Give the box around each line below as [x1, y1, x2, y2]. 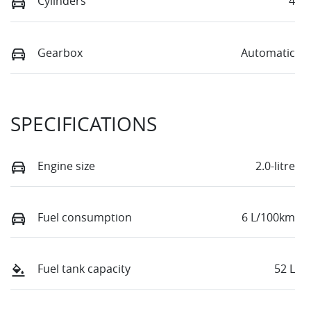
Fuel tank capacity [37, 261, 131, 277]
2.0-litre [255, 158, 295, 174]
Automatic [241, 44, 295, 60]
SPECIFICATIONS [10, 110, 157, 137]
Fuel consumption [37, 210, 132, 226]
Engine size [37, 158, 95, 174]
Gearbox [37, 44, 83, 60]
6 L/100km [242, 210, 295, 226]
